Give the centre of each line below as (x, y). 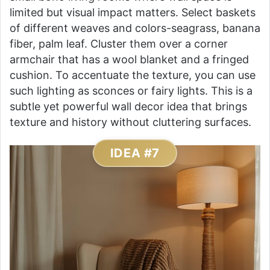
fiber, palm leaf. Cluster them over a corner (119, 44)
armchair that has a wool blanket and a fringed (129, 60)
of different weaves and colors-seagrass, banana (135, 28)
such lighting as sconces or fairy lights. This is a (131, 91)
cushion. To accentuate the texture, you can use (133, 75)
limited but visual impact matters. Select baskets (133, 13)
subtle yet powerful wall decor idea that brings (128, 107)
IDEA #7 (135, 153)
